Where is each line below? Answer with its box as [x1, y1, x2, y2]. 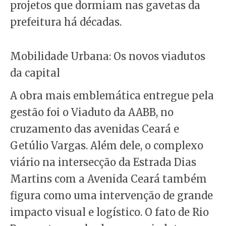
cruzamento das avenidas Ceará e [10, 122, 179, 135]
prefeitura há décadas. [10, 15, 122, 28]
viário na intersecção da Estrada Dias [10, 155, 196, 168]
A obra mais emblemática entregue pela [10, 89, 214, 102]
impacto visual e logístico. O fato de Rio [10, 205, 209, 218]
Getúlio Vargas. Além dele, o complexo [10, 139, 203, 152]
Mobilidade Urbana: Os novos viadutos [10, 49, 205, 63]
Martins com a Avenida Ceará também [10, 172, 207, 185]
